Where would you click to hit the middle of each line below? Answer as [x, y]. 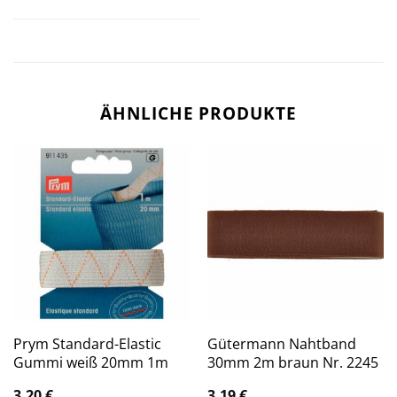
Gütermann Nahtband [281, 343]
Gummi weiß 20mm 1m [90, 362]
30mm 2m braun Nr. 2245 [292, 362]
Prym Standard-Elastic [87, 343]
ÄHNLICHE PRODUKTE [198, 113]
